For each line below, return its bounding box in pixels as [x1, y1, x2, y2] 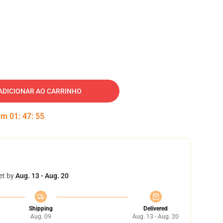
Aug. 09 [30, 213, 51, 220]
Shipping [28, 205, 53, 212]
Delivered [143, 205, 168, 212]
